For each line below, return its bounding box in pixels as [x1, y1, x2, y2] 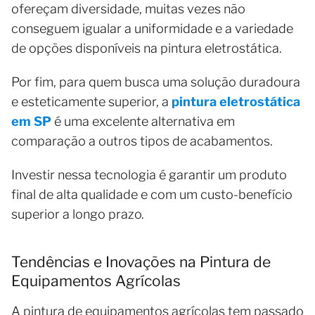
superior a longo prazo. [11, 206, 144, 221]
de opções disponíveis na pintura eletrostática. [11, 40, 282, 56]
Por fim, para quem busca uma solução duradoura [11, 74, 300, 89]
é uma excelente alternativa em [51, 113, 235, 129]
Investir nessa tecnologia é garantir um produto [11, 167, 287, 182]
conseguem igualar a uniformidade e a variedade [11, 20, 293, 36]
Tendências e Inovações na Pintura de [11, 252, 271, 271]
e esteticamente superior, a [11, 94, 172, 109]
